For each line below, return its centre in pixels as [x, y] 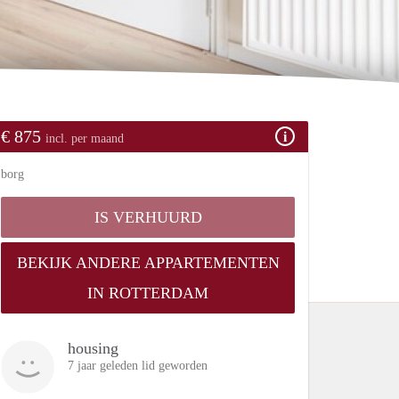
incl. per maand [85, 138]
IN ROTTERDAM [148, 293]
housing [93, 348]
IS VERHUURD [148, 217]
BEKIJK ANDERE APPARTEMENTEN [148, 262]
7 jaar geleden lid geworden [138, 365]
